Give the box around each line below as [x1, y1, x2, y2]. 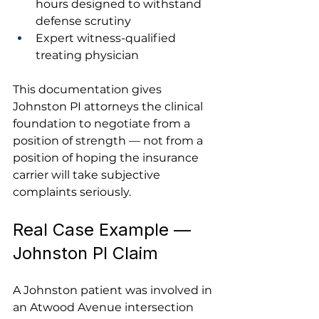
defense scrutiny [36, 14, 131, 28]
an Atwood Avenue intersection [13, 300, 197, 314]
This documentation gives [13, 83, 164, 96]
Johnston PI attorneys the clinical [13, 100, 206, 113]
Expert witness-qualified [36, 31, 179, 45]
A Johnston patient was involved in [13, 283, 215, 297]
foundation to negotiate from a [13, 117, 193, 130]
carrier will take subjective [13, 168, 163, 182]
